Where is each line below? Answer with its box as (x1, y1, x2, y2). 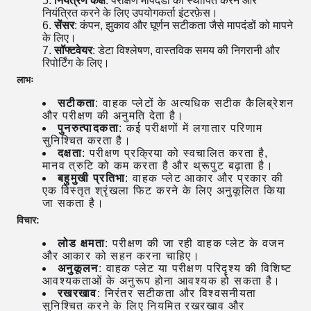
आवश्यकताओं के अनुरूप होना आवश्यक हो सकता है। (42, 275, 281, 287)
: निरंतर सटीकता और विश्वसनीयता (96, 287, 257, 299)
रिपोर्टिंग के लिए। (42, 57, 110, 69)
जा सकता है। (42, 197, 104, 209)
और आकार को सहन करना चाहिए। (42, 250, 201, 262)
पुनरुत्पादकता (57, 122, 119, 134)
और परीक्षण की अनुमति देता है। (42, 110, 185, 121)
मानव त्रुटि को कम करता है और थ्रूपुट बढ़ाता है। (42, 160, 274, 171)
